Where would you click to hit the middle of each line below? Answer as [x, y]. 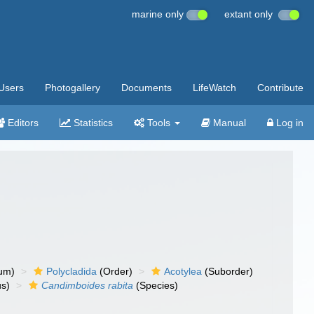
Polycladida [72, 271]
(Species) [156, 285]
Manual [228, 123]
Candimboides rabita [88, 285]
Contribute [280, 88]
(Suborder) [228, 271]
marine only [159, 14]
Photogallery [73, 88]
